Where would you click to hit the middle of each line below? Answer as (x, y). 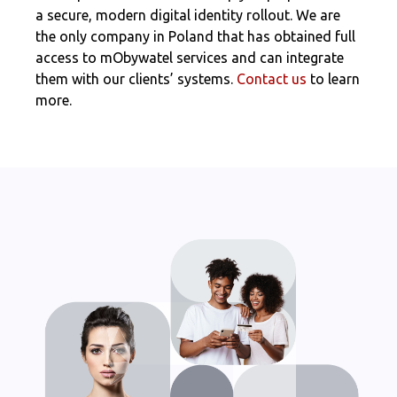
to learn (333, 79)
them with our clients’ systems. (136, 79)
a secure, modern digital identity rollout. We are (188, 15)
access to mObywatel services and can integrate (190, 58)
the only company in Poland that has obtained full (195, 36)
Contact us (272, 79)
